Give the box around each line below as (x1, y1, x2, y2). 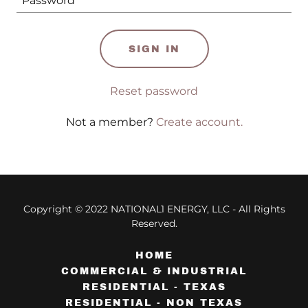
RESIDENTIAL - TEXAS (82, 282, 226, 292)
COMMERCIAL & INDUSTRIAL (61, 266, 247, 276)
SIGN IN (128, 43, 180, 54)
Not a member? (65, 115, 153, 129)
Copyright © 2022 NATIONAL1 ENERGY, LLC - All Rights (23, 203, 285, 215)
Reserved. (131, 217, 177, 230)
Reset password (110, 85, 198, 98)
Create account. (155, 115, 243, 129)
